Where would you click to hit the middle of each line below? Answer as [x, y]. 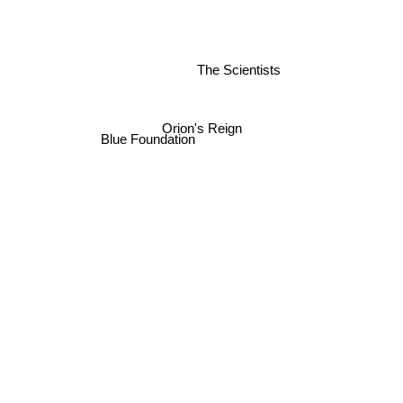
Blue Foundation [149, 140]
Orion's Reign [203, 130]
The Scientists [238, 70]
